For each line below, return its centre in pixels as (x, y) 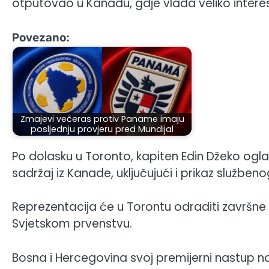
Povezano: (41, 37)
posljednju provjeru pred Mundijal (102, 129)
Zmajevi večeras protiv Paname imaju (102, 119)
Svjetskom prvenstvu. (72, 224)
